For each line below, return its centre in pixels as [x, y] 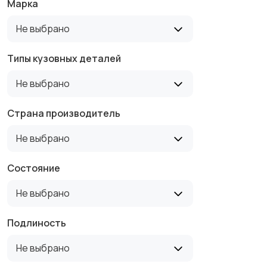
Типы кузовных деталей [64, 58]
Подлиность [37, 223]
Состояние [34, 168]
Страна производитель [64, 113]
